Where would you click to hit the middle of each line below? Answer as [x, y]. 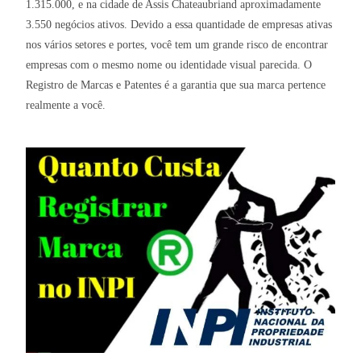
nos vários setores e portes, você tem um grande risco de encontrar [177, 45]
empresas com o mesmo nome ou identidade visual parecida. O [169, 65]
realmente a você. [66, 106]
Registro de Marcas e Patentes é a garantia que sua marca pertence [176, 85]
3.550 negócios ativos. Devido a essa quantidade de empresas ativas [179, 25]
